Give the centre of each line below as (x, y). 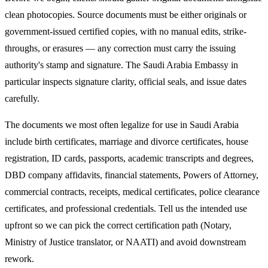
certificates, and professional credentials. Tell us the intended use (126, 208)
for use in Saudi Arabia (195, 124)
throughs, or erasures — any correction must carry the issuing (120, 48)
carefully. (22, 98)
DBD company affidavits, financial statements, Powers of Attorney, (132, 175)
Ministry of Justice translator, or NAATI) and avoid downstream (125, 242)
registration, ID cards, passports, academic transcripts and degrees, (129, 158)
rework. (19, 258)
